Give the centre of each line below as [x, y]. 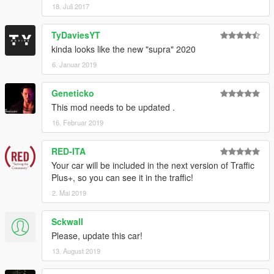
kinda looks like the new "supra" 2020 [124, 49]
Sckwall [67, 222]
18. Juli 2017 [71, 6]
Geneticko [73, 93]
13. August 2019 [76, 251]
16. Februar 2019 [78, 123]
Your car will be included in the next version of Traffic [153, 165]
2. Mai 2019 [69, 193]
